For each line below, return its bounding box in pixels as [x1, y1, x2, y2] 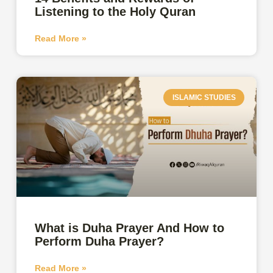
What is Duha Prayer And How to [35, 221, 225, 235]
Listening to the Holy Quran [35, 4, 196, 18]
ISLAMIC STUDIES [172, 93, 236, 102]
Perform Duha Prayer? [35, 234, 165, 248]
